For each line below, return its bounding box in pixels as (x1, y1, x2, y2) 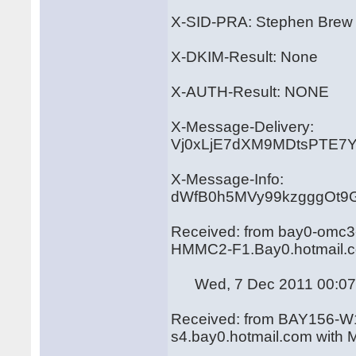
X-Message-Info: (171, 171, 284, 188)
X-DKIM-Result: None (171, 48, 319, 65)
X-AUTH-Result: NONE (171, 83, 330, 100)
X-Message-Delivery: (171, 118, 315, 135)
